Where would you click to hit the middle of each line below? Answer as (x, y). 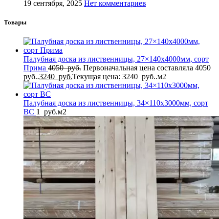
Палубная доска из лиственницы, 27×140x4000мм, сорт (116, 59)
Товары (15, 22)
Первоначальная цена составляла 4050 (148, 68)
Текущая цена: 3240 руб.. (115, 77)
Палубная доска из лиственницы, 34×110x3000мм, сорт (116, 103)
